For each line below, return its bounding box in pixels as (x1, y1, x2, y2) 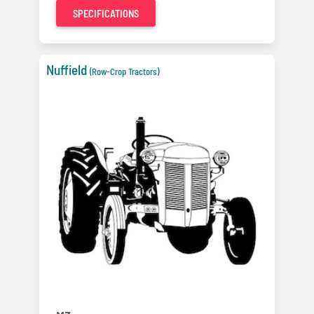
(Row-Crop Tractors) (90, 66, 159, 78)
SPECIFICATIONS (73, 8, 139, 20)
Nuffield (46, 62, 87, 78)
